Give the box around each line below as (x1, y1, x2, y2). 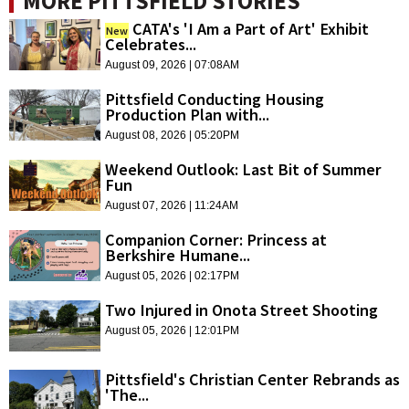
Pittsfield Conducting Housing (105, 88, 324, 110)
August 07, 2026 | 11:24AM (105, 198, 238, 212)
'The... (105, 384, 149, 406)
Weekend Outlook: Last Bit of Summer (105, 158, 382, 180)
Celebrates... (105, 33, 196, 55)
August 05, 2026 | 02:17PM (105, 268, 239, 282)
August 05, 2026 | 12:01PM (105, 323, 239, 337)
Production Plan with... (105, 103, 269, 125)
